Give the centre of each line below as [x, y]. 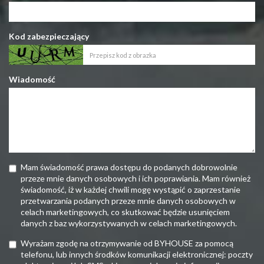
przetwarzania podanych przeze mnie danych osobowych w [128, 201]
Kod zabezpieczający [49, 37]
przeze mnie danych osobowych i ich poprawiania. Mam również [136, 179]
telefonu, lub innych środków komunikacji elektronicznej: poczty [137, 255]
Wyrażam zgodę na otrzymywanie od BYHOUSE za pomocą [127, 243]
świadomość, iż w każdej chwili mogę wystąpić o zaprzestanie [131, 190]
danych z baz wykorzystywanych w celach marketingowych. [129, 223]
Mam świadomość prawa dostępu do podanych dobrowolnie [129, 167]
